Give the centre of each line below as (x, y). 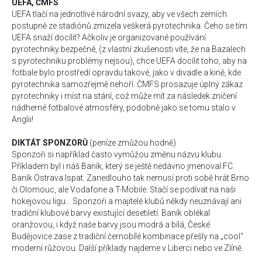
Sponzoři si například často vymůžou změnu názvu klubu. (117, 154)
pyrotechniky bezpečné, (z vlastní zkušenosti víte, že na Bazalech (129, 49)
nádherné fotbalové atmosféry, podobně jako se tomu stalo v (124, 108)
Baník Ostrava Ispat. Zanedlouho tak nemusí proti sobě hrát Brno (130, 178)
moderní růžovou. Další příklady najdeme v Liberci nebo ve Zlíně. (127, 248)
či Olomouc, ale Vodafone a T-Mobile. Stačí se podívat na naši (124, 189)
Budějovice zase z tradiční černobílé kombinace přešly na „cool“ (127, 236)
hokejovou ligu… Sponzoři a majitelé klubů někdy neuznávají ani (127, 201)
